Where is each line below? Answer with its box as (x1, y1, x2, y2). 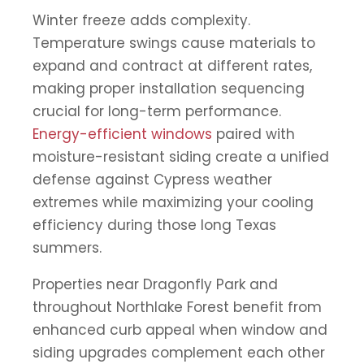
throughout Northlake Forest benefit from (32, 297, 322, 317)
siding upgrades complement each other (32, 342, 325, 362)
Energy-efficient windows (32, 123, 212, 144)
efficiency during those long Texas (32, 214, 276, 235)
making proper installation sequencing (32, 78, 305, 98)
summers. (32, 237, 102, 258)
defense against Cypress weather (32, 169, 272, 189)
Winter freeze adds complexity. (32, 10, 250, 30)
